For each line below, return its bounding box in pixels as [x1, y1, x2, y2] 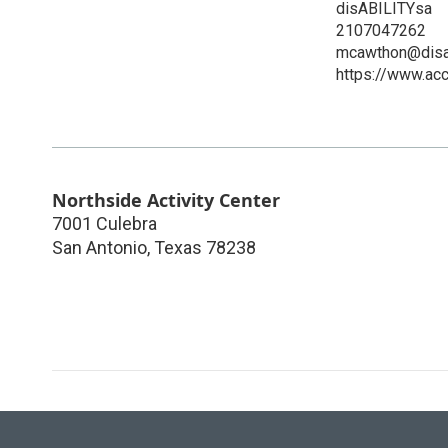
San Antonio [52, 236, 147, 258]
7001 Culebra [52, 212, 157, 234]
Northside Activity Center [52, 187, 280, 212]
